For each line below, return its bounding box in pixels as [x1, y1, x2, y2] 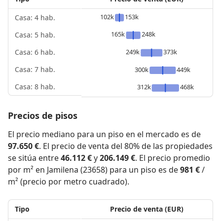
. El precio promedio [135, 152, 210, 163]
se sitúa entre [8, 152, 61, 163]
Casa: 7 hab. [15, 65, 55, 74]
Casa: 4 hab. [15, 13, 55, 22]
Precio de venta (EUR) [110, 204, 184, 214]
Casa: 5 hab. [15, 30, 55, 39]
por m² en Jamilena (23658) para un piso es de [8, 164, 180, 175]
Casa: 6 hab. [15, 47, 55, 57]
